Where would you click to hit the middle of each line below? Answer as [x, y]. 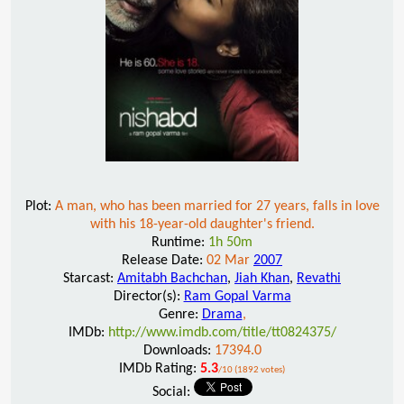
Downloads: [179, 350]
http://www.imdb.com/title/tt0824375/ [222, 332]
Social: [173, 392]
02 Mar [230, 260]
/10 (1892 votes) [252, 370]
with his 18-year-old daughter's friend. [202, 224]
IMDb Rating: [160, 368]
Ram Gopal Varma [237, 296]
